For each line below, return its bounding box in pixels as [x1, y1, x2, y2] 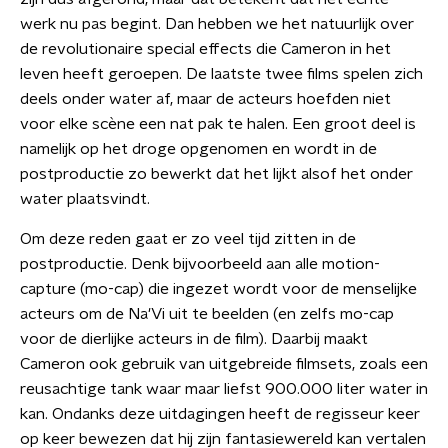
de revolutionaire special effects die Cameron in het [20, 41, 391, 57]
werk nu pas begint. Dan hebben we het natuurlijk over [20, 16, 414, 32]
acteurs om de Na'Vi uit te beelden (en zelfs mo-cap [20, 306, 394, 322]
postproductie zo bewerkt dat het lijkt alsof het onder [20, 166, 413, 182]
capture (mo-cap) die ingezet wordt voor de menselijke [20, 281, 417, 297]
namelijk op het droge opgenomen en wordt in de [20, 141, 377, 157]
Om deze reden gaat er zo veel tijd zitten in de [20, 231, 356, 247]
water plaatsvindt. [20, 191, 150, 207]
